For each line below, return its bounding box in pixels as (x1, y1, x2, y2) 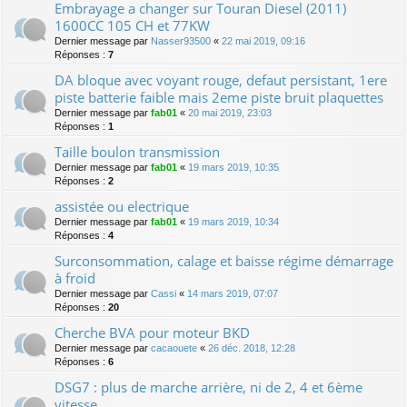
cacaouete (151, 342, 197, 353)
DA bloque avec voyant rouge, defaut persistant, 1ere (55, 70, 387, 89)
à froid (55, 268, 95, 287)
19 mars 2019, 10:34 (188, 215, 279, 227)
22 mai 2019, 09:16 (222, 35, 305, 46)
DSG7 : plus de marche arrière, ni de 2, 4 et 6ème (55, 377, 362, 396)
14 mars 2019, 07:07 (187, 287, 278, 299)
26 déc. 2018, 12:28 (208, 342, 295, 353)
